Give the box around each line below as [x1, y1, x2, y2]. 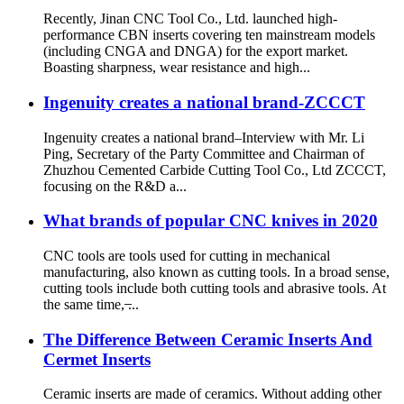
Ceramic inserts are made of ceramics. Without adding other [43, 386, 381, 402]
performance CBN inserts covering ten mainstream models [43, 27, 375, 43]
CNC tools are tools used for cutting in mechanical [43, 247, 330, 263]
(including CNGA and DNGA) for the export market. [43, 43, 348, 60]
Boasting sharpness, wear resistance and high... [43, 60, 310, 76]
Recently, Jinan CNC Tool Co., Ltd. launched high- [43, 11, 337, 27]
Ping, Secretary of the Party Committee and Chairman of [43, 145, 364, 161]
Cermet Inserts [43, 349, 151, 369]
